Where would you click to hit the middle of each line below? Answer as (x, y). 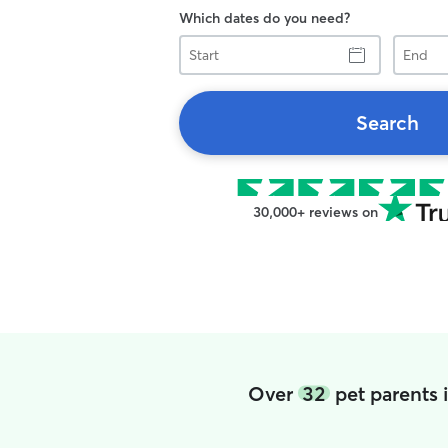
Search (387, 122)
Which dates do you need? (264, 18)
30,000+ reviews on (315, 212)
